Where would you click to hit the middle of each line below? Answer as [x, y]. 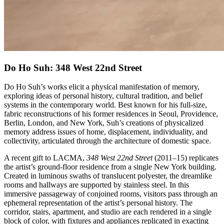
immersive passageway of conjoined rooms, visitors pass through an [111, 194]
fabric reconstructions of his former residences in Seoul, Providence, [111, 114]
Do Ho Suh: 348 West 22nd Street [73, 67]
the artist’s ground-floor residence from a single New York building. [110, 167]
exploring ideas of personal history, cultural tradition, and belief [103, 96]
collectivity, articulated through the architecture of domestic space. [107, 141]
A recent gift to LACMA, [45, 158]
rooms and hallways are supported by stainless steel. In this [96, 185]
